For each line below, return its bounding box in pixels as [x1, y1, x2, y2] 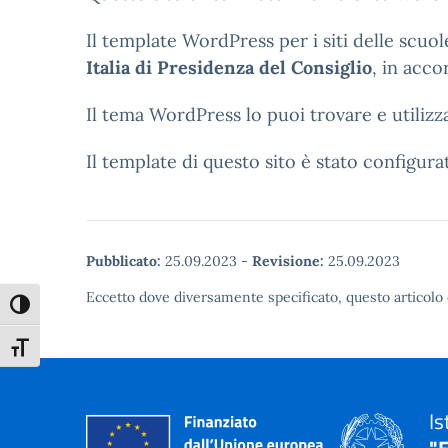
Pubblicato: [86, 252, 161, 270]
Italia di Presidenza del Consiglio [86, 56, 372, 79]
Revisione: [252, 252, 324, 270]
